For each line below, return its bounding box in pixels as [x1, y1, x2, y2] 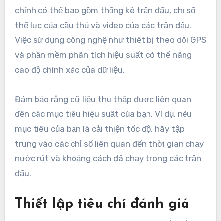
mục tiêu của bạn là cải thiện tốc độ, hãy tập [14, 123, 184, 134]
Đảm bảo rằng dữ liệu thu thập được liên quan [14, 94, 191, 104]
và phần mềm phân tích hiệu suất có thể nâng [14, 49, 192, 60]
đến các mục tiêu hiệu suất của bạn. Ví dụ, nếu [14, 109, 192, 119]
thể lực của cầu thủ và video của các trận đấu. [14, 20, 191, 30]
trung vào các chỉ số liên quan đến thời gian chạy [14, 138, 204, 148]
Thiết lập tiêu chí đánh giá [14, 197, 189, 211]
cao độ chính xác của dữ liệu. [14, 64, 125, 74]
